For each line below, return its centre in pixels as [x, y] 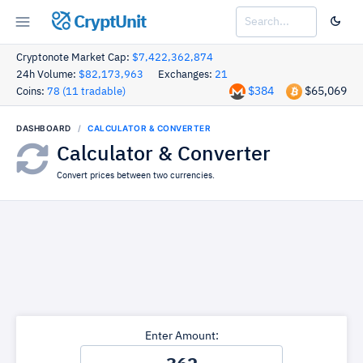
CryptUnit [108, 22]
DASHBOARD [44, 128]
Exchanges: [186, 75]
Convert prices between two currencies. [136, 175]
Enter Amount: [181, 336]
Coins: [32, 92]
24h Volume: [47, 75]
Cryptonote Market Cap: [74, 58]
